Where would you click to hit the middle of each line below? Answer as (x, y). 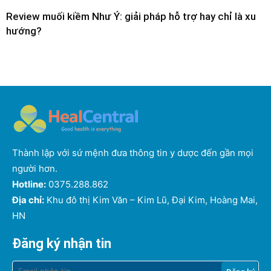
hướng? (24, 31)
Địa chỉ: (28, 200)
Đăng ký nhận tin (62, 243)
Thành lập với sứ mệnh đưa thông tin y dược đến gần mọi (133, 152)
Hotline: (29, 184)
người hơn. (35, 168)
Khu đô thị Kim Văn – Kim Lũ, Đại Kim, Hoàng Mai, (151, 200)
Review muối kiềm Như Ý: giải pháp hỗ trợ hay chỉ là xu (131, 16)
